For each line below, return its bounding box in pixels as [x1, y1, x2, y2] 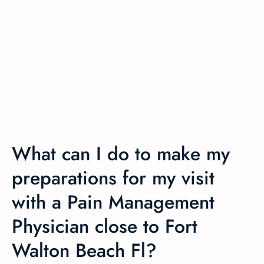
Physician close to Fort [12, 212, 197, 240]
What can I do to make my [12, 140, 230, 167]
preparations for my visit [12, 164, 214, 192]
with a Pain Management [12, 188, 214, 216]
